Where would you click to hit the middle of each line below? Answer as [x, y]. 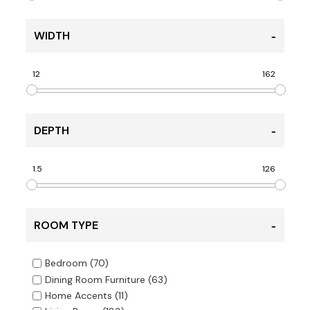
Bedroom [66, 263]
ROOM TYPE [66, 226]
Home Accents [78, 296]
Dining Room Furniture [95, 280]
